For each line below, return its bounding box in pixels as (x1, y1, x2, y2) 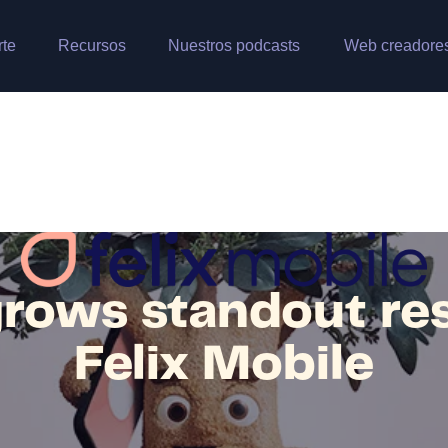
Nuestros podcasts (168, 37, 301, 54)
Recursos (58, 37, 127, 54)
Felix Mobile (74, 341, 374, 389)
